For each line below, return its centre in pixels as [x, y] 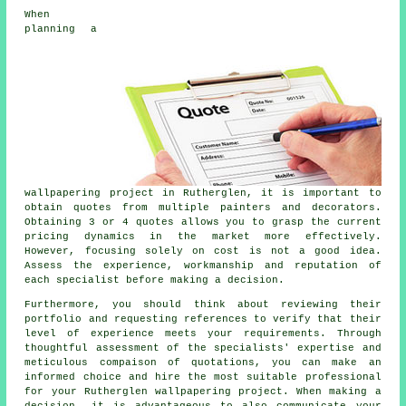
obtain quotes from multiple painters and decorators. [203, 207]
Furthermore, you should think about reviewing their [203, 304]
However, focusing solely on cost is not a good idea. [203, 251]
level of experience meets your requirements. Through [203, 333]
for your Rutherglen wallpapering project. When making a [203, 391]
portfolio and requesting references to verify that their [203, 319]
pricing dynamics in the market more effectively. [203, 236]
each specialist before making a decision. [155, 280]
